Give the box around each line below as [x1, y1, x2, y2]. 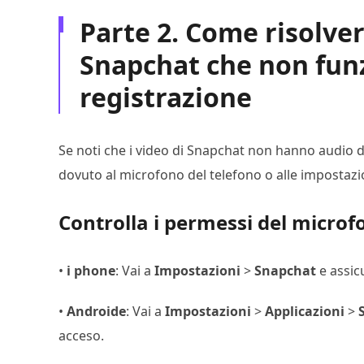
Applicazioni [265, 302, 344, 320]
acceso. [58, 327, 104, 344]
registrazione [80, 80, 252, 115]
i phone [67, 262, 115, 279]
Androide [67, 302, 126, 320]
